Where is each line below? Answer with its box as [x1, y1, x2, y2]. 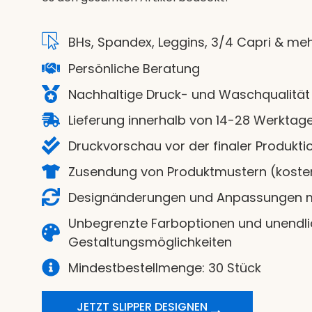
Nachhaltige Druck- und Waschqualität [68, 85, 310, 103]
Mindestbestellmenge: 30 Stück [68, 258, 261, 276]
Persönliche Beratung [68, 59, 200, 77]
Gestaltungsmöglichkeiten [68, 233, 232, 251]
